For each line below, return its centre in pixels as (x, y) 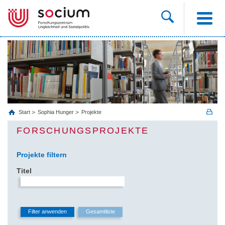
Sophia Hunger (56, 112)
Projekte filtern (42, 154)
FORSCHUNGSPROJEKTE (83, 130)
